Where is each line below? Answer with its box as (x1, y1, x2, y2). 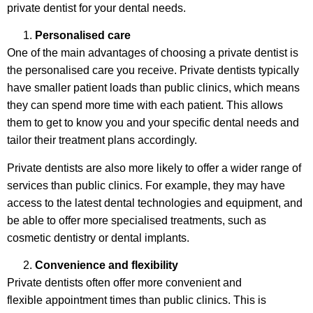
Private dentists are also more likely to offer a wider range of (7, 161, 301, 174)
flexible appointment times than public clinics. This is (7, 294, 266, 307)
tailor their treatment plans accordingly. (7, 134, 197, 147)
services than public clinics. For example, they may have (7, 179, 285, 191)
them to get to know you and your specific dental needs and (7, 117, 299, 129)
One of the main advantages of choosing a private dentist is (7, 47, 298, 59)
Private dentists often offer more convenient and (7, 277, 242, 289)
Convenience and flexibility (35, 259, 178, 272)
